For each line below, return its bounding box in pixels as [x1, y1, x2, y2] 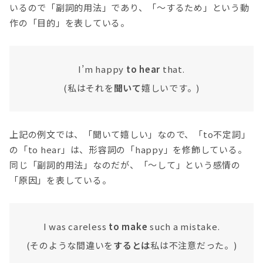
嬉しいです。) [141, 81, 200, 94]
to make [109, 220, 148, 233]
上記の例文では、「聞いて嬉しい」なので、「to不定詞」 [9, 128, 251, 141]
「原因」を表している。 [9, 174, 112, 187]
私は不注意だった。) [150, 239, 237, 252]
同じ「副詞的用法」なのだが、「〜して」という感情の [9, 159, 241, 171]
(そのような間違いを [26, 239, 113, 252]
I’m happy [78, 62, 126, 75]
